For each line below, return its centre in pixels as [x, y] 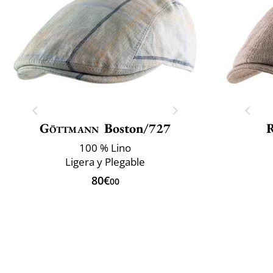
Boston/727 [138, 128]
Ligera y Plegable [105, 161]
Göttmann [69, 128]
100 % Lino [105, 147]
